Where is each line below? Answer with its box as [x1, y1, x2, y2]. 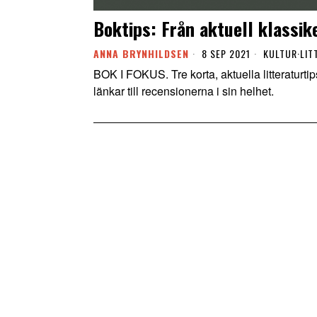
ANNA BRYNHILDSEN [93, 45, 189, 61]
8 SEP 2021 [199, 45, 250, 61]
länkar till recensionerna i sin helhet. [93, 82, 277, 99]
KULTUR [263, 45, 297, 61]
